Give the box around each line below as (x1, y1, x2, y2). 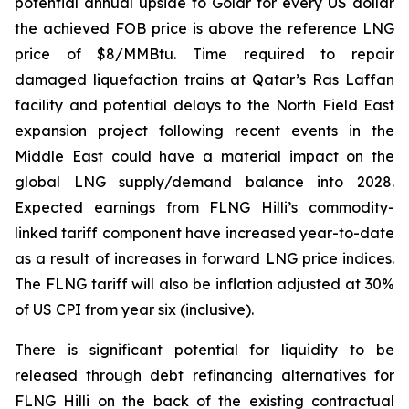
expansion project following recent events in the (15, 121, 394, 140)
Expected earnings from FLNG (15, 198, 262, 216)
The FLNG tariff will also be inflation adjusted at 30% (15, 275, 394, 293)
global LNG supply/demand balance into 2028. (15, 173, 394, 191)
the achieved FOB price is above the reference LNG (15, 19, 394, 37)
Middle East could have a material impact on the (15, 147, 394, 165)
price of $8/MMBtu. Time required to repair (15, 45, 394, 63)
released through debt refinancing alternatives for (15, 366, 394, 384)
